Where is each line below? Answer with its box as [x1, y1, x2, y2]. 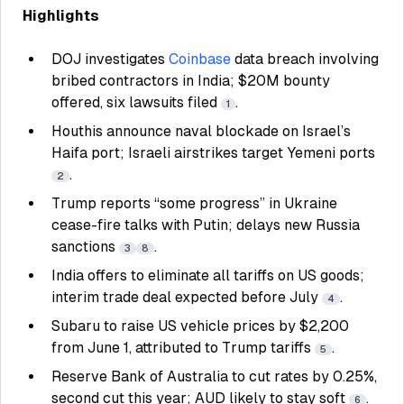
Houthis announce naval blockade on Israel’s [51, 123, 351, 140]
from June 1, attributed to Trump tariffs [51, 339, 315, 356]
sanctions [51, 238, 119, 255]
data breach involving [234, 50, 379, 68]
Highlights [23, 7, 99, 24]
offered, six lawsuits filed [51, 94, 221, 111]
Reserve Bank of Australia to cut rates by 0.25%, [51, 368, 377, 385]
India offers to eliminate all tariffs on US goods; [51, 267, 364, 284]
